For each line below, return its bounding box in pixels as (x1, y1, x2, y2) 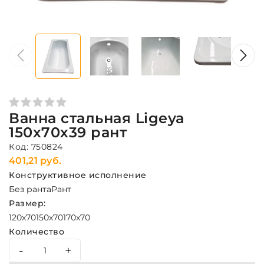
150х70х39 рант (9, 124, 127, 141)
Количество (9, 226, 64, 237)
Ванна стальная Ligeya (9, 110, 185, 127)
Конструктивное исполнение (9, 170, 147, 180)
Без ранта (9, 184, 51, 194)
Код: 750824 (9, 141, 63, 152)
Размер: (9, 198, 46, 209)
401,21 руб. (9, 155, 62, 166)
